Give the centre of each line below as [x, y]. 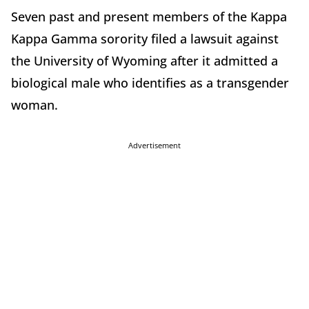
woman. [34, 104]
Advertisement [154, 145]
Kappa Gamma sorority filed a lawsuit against [145, 38]
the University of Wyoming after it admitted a [144, 60]
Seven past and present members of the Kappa [149, 16]
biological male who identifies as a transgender [150, 82]
